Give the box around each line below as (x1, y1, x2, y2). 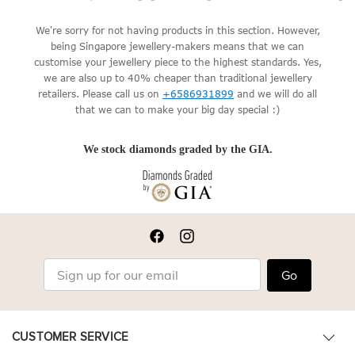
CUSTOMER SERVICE (12, 330, 129, 344)
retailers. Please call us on (38, 88, 162, 100)
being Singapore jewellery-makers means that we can (51, 40, 304, 52)
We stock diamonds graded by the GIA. (82, 143, 273, 155)
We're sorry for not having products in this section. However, (35, 25, 320, 36)
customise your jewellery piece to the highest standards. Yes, (33, 56, 322, 68)
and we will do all (234, 88, 317, 100)
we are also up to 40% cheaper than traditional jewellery (43, 72, 312, 84)
